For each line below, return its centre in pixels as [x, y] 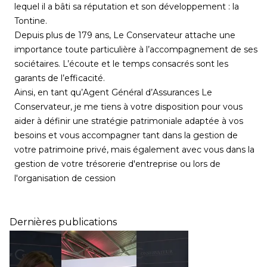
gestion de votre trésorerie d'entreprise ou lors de [117, 164]
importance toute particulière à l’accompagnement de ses [136, 49]
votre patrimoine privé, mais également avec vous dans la [134, 150]
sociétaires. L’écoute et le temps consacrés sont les [121, 64]
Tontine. [31, 21]
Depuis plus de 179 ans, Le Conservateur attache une [125, 35]
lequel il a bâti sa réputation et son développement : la [127, 7]
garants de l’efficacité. [60, 78]
